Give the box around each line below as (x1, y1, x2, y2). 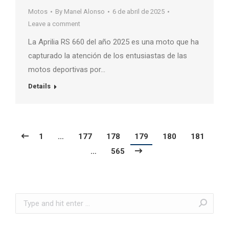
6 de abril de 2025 (112, 7, 165, 15)
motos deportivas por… (28, 64, 105, 74)
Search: (15, 194, 40, 204)
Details (28, 82, 51, 90)
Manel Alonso (64, 7, 105, 15)
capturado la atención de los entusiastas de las (28, 51, 187, 60)
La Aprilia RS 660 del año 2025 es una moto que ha (28, 37, 199, 47)
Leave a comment (28, 19, 80, 28)
